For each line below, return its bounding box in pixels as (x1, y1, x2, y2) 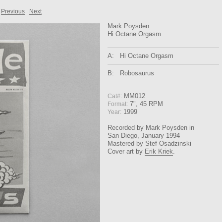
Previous (1, 8, 25, 14)
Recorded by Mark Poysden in (108, 124, 194, 131)
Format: (108, 101, 128, 107)
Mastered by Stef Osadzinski (108, 140, 191, 147)
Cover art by (108, 148, 145, 155)
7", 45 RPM (128, 100, 163, 108)
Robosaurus (120, 69, 154, 77)
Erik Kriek (145, 148, 173, 155)
